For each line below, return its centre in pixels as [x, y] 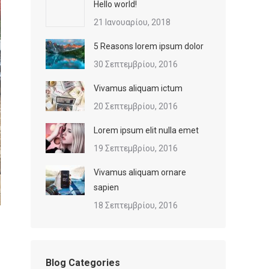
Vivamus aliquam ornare [140, 172]
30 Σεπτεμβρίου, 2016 [136, 64]
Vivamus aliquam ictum [138, 88]
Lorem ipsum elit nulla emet [146, 130]
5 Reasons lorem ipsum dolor [149, 46]
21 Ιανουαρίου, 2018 [132, 22]
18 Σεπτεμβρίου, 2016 [136, 205]
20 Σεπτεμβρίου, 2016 [136, 106]
